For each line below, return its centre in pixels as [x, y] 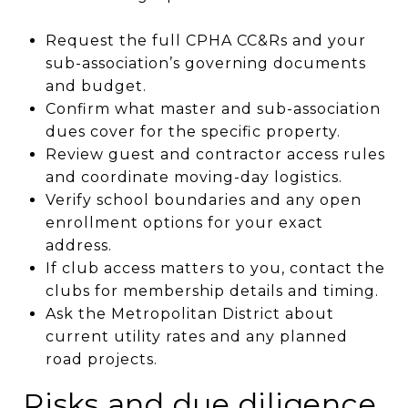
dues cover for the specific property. [193, 131]
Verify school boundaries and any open [203, 199]
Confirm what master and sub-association [213, 108]
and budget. [96, 86]
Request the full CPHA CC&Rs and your [205, 40]
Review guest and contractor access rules [215, 154]
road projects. [101, 359]
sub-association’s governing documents [205, 63]
